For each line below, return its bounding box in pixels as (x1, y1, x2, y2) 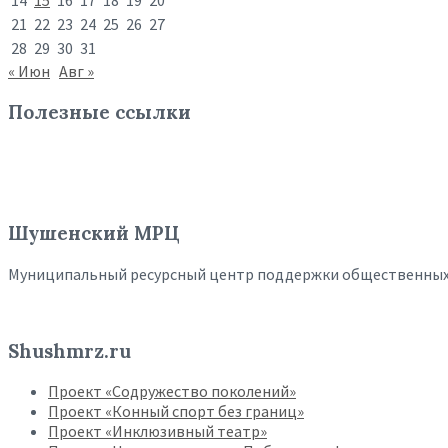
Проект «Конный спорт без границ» (48, 401, 304, 422)
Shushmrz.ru (8, 338, 131, 363)
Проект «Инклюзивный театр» (48, 421, 267, 442)
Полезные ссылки (8, 99, 191, 124)
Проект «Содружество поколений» (48, 381, 296, 402)
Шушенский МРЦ (8, 221, 179, 246)
